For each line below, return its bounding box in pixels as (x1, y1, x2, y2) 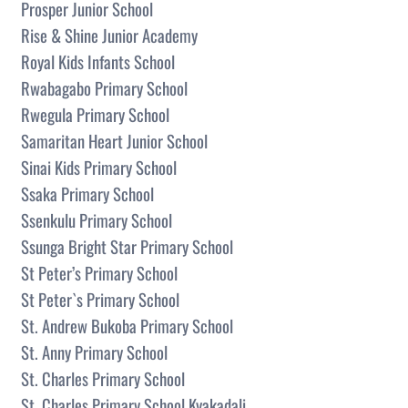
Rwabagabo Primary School (21, 75, 188, 100)
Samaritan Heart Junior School (21, 127, 208, 153)
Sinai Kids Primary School (21, 154, 177, 179)
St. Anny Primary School (21, 339, 168, 364)
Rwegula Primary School (21, 101, 169, 127)
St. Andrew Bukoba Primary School (21, 312, 233, 338)
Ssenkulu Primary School (21, 207, 172, 232)
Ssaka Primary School (21, 180, 154, 206)
